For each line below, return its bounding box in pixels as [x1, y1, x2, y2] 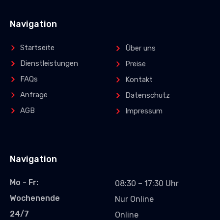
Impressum [125, 107, 163, 115]
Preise [125, 59, 146, 68]
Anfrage [20, 90, 48, 99]
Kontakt [125, 75, 153, 84]
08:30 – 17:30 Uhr [115, 179, 179, 188]
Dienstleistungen [20, 59, 79, 68]
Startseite [20, 43, 55, 52]
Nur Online [115, 194, 154, 204]
